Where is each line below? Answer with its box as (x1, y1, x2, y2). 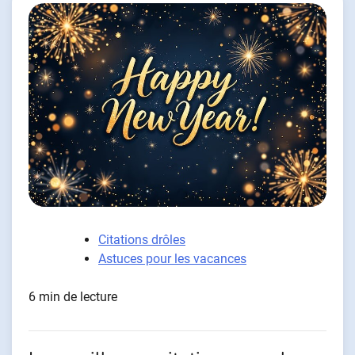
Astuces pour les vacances (98, 251, 246, 267)
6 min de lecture (29, 289, 117, 305)
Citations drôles (98, 232, 185, 248)
